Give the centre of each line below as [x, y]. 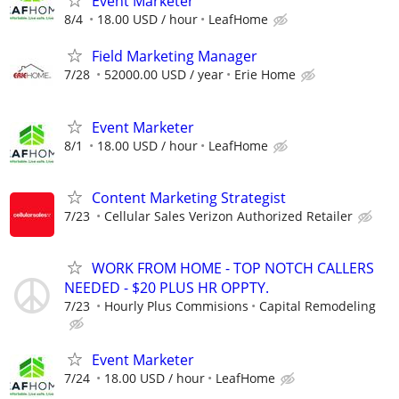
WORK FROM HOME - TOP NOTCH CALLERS [233, 268]
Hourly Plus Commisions [176, 305]
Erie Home [265, 75]
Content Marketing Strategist [189, 197]
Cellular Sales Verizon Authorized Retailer [228, 216]
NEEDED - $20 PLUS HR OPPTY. [167, 287]
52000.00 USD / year [164, 75]
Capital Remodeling [318, 305]
